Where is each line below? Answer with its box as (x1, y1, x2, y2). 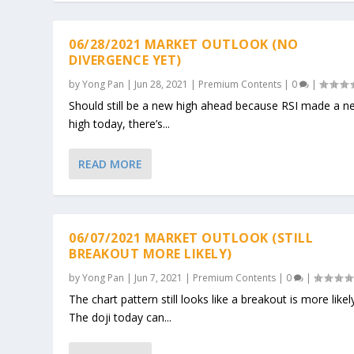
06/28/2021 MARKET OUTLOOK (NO (69, 35, 299, 53)
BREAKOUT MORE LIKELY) (69, 244, 232, 262)
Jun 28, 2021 (134, 77, 189, 91)
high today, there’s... (69, 115, 171, 131)
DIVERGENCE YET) (69, 51, 182, 69)
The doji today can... (69, 309, 172, 325)
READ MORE (78, 156, 143, 171)
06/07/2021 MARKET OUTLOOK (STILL (69, 228, 314, 247)
